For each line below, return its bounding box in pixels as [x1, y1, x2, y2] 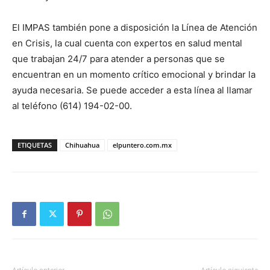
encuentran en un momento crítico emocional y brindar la [12, 69, 256, 81]
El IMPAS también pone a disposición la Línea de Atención [12, 22, 257, 34]
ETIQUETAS [17, 140, 52, 150]
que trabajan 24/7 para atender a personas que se [12, 53, 225, 65]
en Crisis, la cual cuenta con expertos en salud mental [12, 37, 242, 49]
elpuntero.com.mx [113, 140, 172, 150]
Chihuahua [65, 140, 99, 150]
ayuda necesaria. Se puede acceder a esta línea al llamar [12, 84, 253, 96]
